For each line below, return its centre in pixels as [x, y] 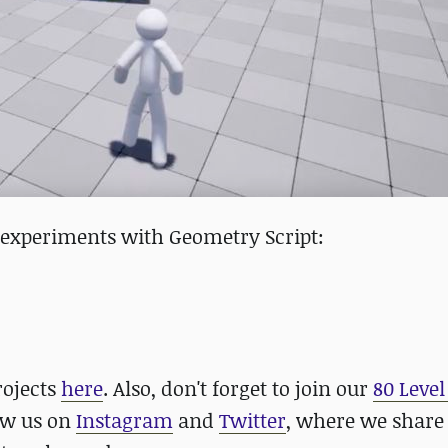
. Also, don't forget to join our [238, 388]
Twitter [252, 420]
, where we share [365, 420]
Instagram [124, 420]
